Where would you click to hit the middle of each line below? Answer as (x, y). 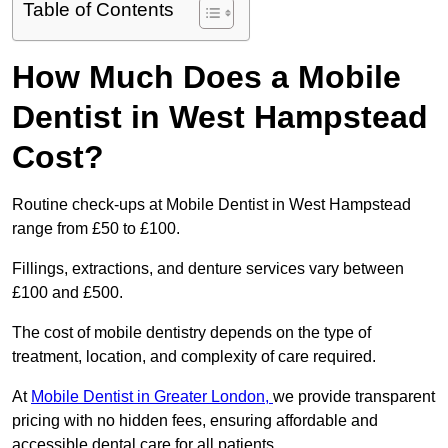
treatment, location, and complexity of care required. (196, 357)
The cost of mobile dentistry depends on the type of (191, 333)
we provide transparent (354, 397)
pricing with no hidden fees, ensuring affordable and (195, 421)
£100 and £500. (69, 293)
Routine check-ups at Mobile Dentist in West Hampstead (211, 205)
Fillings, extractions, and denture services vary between (208, 269)
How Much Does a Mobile (206, 77)
